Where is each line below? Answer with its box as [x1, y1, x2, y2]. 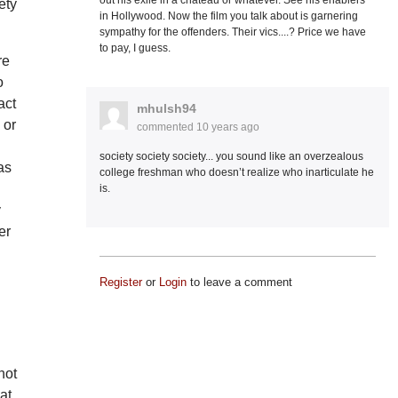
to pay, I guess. [99, 42, 171, 54]
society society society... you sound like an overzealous [99, 150, 363, 163]
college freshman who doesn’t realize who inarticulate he [99, 166, 374, 179]
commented [136, 121, 196, 133]
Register [99, 275, 142, 289]
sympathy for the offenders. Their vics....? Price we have [99, 26, 366, 38]
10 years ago [195, 121, 259, 133]
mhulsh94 [136, 101, 196, 115]
